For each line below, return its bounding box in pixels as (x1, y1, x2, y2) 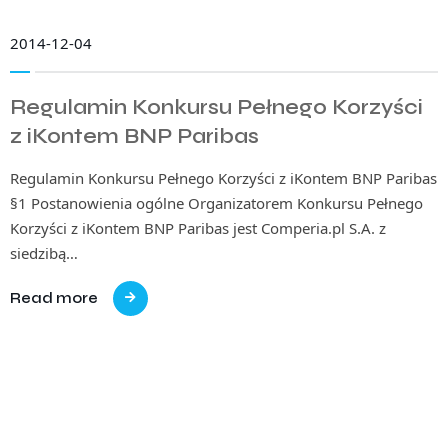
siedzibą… (10, 242, 78, 263)
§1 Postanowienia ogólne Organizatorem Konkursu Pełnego (10, 192, 423, 213)
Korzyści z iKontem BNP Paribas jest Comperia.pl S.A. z (10, 217, 386, 238)
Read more (10, 288, 98, 307)
